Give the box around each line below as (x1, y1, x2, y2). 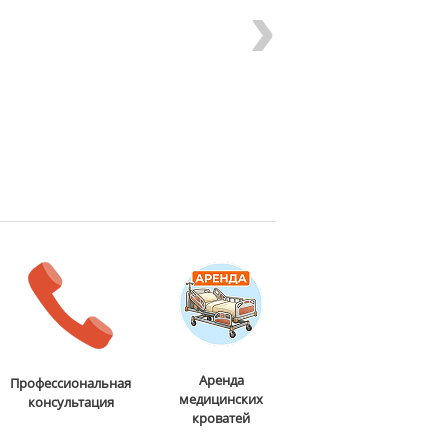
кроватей (192, 409, 251, 428)
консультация (27, 393, 114, 412)
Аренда (198, 371, 244, 390)
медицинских (179, 390, 264, 409)
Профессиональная (10, 374, 132, 393)
